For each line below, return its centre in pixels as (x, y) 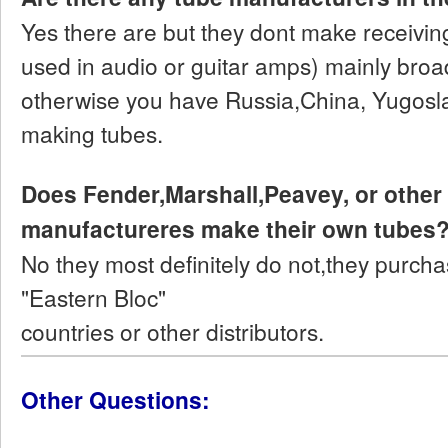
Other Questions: (115, 399)
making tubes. (92, 133)
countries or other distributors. (172, 331)
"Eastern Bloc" (93, 297)
